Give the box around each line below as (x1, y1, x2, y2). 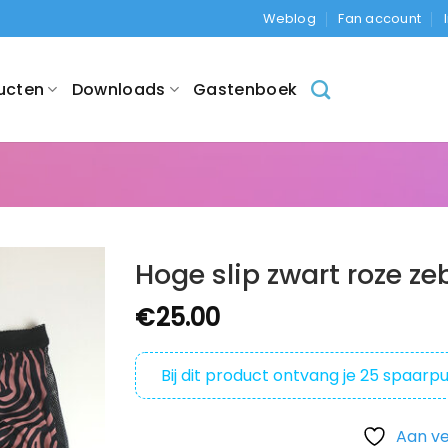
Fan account (338, 9, 422, 27)
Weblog (263, 9, 316, 27)
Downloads (71, 77, 166, 101)
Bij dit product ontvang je (160, 363, 360, 387)
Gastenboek (193, 77, 298, 101)
